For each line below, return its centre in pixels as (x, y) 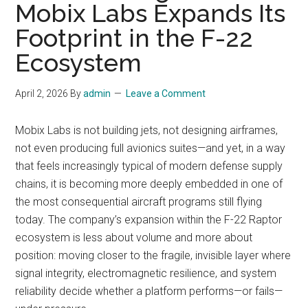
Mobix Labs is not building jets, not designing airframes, (147, 130)
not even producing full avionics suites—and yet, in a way (151, 148)
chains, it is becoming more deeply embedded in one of (149, 184)
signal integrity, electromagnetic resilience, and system (146, 273)
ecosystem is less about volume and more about (134, 238)
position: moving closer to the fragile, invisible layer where (153, 255)
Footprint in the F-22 (134, 38)
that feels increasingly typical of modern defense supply (149, 166)
